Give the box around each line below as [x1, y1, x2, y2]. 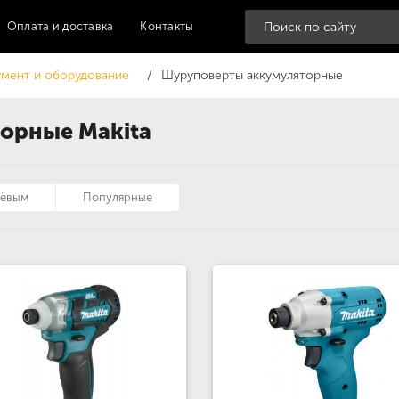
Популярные [83, 191, 152, 204]
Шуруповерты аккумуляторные [161, 68, 343, 83]
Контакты [140, 20, 194, 33]
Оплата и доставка [6, 20, 114, 33]
